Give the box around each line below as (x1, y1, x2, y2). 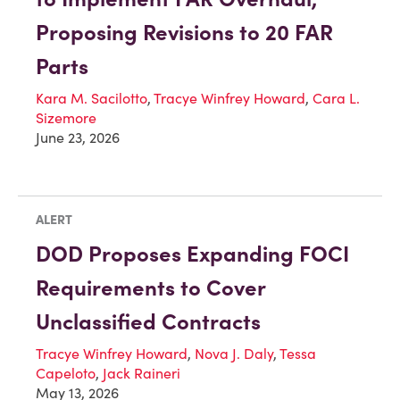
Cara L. (312, 89, 360, 108)
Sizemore (36, 109, 96, 128)
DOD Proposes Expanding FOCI (36, 240, 349, 269)
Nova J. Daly (195, 345, 273, 363)
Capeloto (36, 364, 96, 383)
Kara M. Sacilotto (36, 89, 147, 108)
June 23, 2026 (36, 129, 120, 147)
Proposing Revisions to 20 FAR (36, 19, 333, 47)
